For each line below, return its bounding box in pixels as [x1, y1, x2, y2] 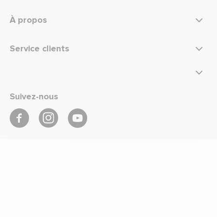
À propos [10, 15, 47, 26]
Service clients [10, 43, 69, 54]
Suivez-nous [10, 91, 58, 102]
